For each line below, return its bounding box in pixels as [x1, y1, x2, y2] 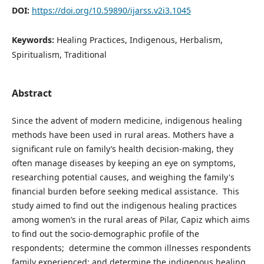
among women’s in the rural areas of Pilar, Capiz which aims [11, 213, 250, 225]
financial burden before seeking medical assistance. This [11, 185, 239, 197]
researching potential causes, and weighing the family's [11, 171, 235, 183]
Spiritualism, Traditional [11, 48, 107, 60]
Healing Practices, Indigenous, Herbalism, [56, 34, 223, 45]
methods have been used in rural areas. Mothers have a [11, 128, 234, 140]
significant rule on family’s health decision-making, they [11, 143, 233, 154]
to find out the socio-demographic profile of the [11, 227, 202, 239]
